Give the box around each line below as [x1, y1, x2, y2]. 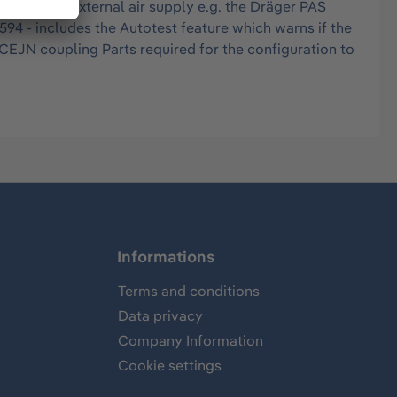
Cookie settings [118, 356, 222, 375]
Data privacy [118, 307, 203, 325]
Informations [117, 246, 215, 268]
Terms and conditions [118, 282, 260, 300]
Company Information [118, 331, 263, 350]
